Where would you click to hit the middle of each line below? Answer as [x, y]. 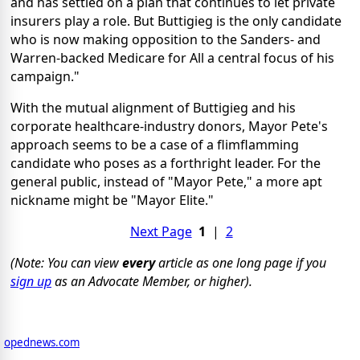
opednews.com [42, 342]
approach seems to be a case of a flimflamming [155, 144]
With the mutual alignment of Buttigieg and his [153, 107]
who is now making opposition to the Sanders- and [166, 39]
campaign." [45, 76]
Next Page [161, 231]
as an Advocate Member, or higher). [152, 281]
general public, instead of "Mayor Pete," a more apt [166, 181]
